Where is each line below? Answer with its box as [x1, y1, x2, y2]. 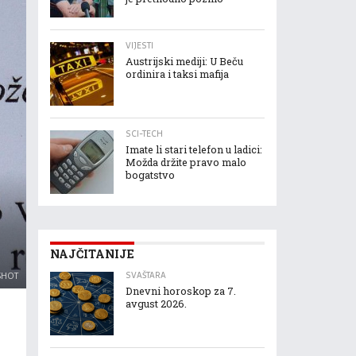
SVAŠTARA [126, 269, 166, 282]
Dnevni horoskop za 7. [126, 284, 236, 297]
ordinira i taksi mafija [126, 68, 229, 80]
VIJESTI [126, 39, 153, 52]
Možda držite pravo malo [126, 156, 246, 168]
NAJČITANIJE [50, 246, 134, 261]
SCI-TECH [126, 127, 163, 141]
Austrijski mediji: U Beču [126, 55, 243, 68]
